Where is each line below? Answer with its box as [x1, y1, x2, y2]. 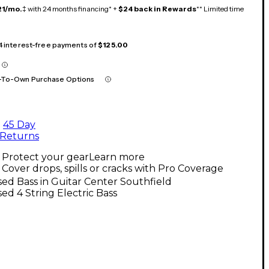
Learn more [89, 151, 145, 163]
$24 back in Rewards [118, 4, 196, 13]
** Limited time [196, 4, 244, 13]
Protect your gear [2, 151, 89, 163]
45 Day [3, 118, 35, 130]
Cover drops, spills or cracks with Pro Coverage [2, 162, 223, 174]
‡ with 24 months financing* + [22, 4, 118, 13]
